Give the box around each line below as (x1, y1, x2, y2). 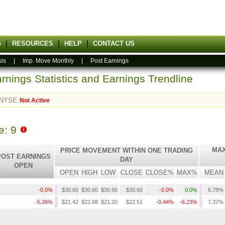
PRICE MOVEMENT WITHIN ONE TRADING (60, 147, 193, 155)
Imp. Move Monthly (23, 57, 74, 64)
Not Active (20, 97, 50, 104)
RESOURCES (12, 40, 53, 47)
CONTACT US (93, 40, 135, 47)
